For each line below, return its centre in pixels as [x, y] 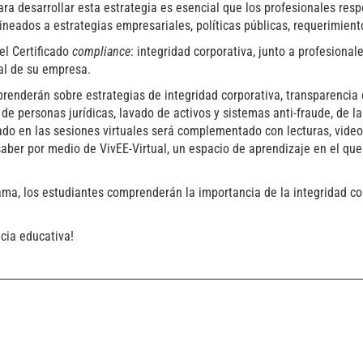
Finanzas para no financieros [269, 348]
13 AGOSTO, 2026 [239, 328]
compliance [101, 52]
